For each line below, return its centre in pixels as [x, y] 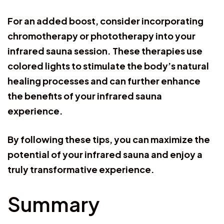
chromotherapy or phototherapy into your [101, 35]
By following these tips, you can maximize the [109, 139]
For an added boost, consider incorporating [105, 20]
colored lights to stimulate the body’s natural [108, 65]
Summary [53, 203]
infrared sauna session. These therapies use [105, 50]
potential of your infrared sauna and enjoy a [105, 154]
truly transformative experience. [81, 169]
